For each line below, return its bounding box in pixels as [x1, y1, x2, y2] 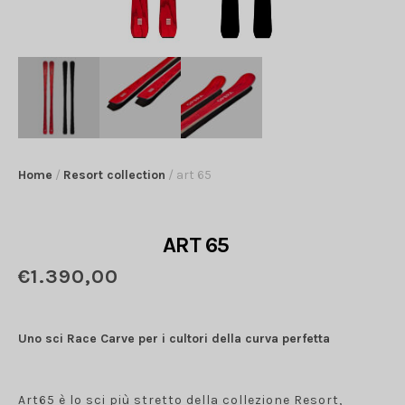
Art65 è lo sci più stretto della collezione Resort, [18, 384, 344, 400]
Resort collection [63, 159, 166, 175]
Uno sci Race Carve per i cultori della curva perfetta [18, 323, 331, 339]
